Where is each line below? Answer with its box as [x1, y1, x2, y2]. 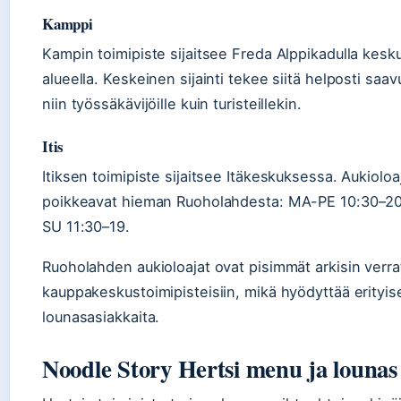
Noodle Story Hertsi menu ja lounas [42, 351, 397, 387]
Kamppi [42, 13, 93, 36]
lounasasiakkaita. [42, 308, 160, 327]
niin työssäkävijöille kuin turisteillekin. [42, 95, 302, 114]
